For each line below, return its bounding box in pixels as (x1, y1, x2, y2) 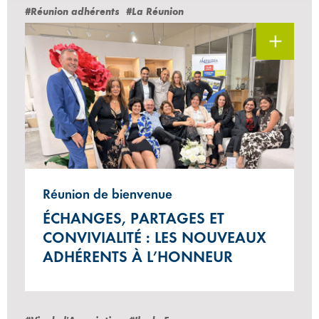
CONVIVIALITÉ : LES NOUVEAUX (43, 228, 266, 246)
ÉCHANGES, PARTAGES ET (43, 209, 224, 227)
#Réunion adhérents (25, 5, 120, 18)
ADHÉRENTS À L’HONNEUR (43, 247, 233, 266)
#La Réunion (126, 5, 184, 18)
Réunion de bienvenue (43, 185, 172, 202)
